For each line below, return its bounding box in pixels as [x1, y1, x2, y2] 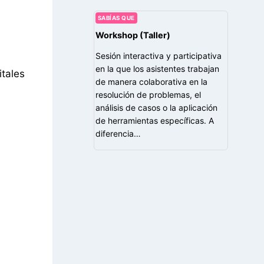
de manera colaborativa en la [95, 76, 207, 87]
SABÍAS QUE [97, 14, 135, 21]
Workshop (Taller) [95, 29, 170, 40]
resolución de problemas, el [95, 89, 201, 100]
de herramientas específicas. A [95, 115, 214, 126]
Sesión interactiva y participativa [95, 50, 222, 61]
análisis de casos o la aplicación [95, 102, 217, 113]
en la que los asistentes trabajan [95, 63, 219, 74]
